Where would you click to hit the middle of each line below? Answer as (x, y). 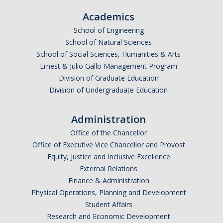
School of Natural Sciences (109, 42)
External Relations (109, 169)
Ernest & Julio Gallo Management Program (109, 66)
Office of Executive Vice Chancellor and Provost (109, 145)
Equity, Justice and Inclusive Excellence (109, 157)
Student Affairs (109, 205)
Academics (109, 17)
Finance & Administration (109, 181)
